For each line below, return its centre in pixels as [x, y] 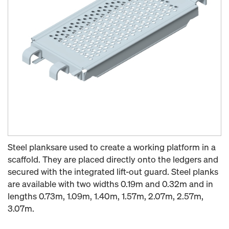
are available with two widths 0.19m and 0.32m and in [110, 184]
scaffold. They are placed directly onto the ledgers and [113, 159]
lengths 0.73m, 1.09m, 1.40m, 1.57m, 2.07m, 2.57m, [106, 196]
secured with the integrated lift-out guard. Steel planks [113, 171]
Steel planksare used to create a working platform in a [112, 147]
